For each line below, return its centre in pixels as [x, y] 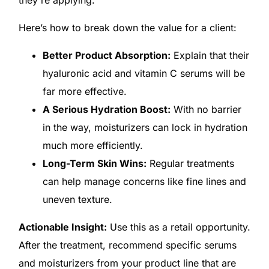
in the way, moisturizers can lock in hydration [145, 127]
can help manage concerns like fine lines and [144, 181]
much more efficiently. [92, 145]
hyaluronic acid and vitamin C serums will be [144, 73]
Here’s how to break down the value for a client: [127, 27]
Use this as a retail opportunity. [178, 227]
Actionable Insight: [62, 227]
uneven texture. [77, 199]
